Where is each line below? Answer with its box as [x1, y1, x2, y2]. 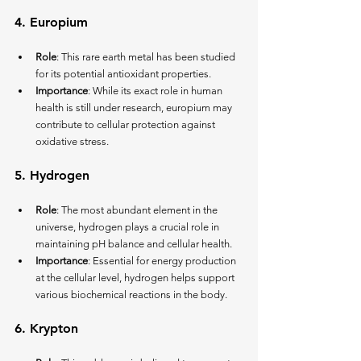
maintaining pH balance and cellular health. [35, 238, 232, 251]
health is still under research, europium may [35, 102, 234, 114]
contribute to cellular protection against [35, 118, 218, 131]
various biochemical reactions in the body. [35, 288, 227, 301]
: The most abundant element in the [56, 204, 220, 217]
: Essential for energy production [88, 255, 239, 268]
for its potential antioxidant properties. [35, 68, 211, 81]
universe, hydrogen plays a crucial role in [35, 221, 222, 234]
